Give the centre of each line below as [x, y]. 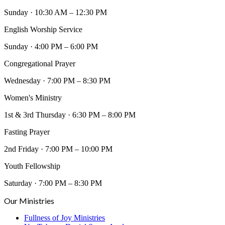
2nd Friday [21, 149]
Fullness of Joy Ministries [65, 217]
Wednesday [22, 80]
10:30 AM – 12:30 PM [71, 12]
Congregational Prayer [40, 63]
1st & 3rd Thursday [35, 115]
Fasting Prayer [27, 132]
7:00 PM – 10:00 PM [79, 149]
